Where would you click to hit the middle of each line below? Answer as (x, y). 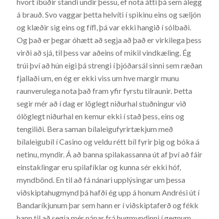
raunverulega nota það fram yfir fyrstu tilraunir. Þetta (104, 90)
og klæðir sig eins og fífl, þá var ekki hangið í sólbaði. (104, 27)
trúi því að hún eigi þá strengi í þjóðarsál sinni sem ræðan (109, 65)
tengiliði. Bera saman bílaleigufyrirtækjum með (95, 129)
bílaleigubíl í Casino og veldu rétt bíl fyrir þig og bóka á (108, 141)
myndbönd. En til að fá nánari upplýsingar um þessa (101, 179)
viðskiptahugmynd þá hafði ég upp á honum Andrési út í (108, 192)
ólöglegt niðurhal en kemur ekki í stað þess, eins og (100, 116)
